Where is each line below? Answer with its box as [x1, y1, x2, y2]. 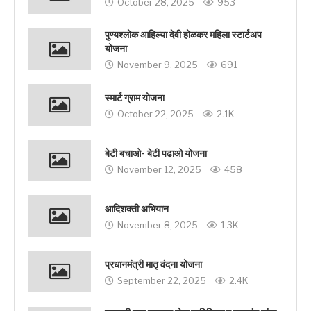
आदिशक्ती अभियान [105, 203, 169, 215]
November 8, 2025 [117, 219, 198, 230]
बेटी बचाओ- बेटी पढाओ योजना [105, 147, 207, 160]
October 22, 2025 [117, 108, 194, 119]
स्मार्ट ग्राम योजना [105, 92, 165, 104]
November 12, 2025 [117, 163, 201, 175]
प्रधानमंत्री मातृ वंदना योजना [105, 258, 202, 271]
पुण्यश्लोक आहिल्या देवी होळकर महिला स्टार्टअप [105, 29, 262, 42]
